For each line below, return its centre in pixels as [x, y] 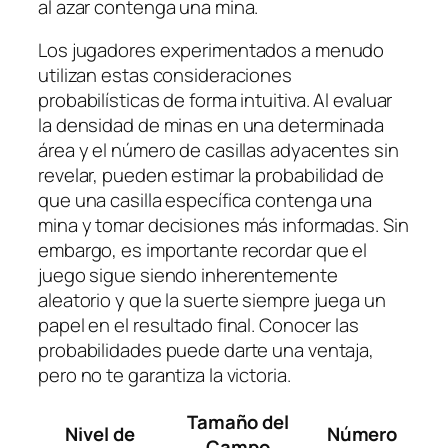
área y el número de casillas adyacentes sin [218, 150]
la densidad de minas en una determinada [211, 125]
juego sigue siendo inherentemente [188, 275]
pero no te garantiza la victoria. [164, 375]
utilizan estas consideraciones [165, 75]
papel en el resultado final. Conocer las [198, 325]
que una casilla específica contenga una [205, 200]
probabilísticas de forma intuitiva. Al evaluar [215, 100]
